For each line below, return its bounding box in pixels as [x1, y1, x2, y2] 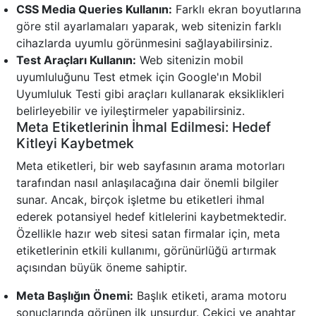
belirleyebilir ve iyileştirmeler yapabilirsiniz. [16, 104, 245, 119]
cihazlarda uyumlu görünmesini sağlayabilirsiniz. [16, 36, 272, 51]
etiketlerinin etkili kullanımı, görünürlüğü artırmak [16, 243, 276, 258]
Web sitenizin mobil [136, 53, 243, 68]
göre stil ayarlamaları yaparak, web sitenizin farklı [16, 19, 281, 34]
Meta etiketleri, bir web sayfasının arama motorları [16, 159, 285, 174]
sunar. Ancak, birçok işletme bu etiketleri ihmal [16, 193, 265, 207]
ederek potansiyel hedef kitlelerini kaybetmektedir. [16, 209, 286, 224]
